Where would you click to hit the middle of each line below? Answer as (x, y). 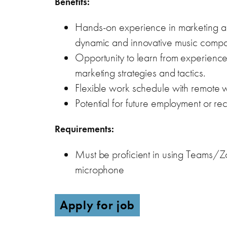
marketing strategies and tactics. (140, 72)
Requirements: (84, 129)
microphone (100, 169)
